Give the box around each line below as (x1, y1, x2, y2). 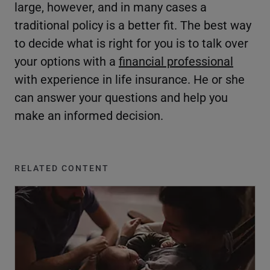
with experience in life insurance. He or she (14, 71, 245, 87)
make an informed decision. (14, 107, 166, 124)
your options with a (14, 53, 119, 69)
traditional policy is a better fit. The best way (14, 17, 251, 33)
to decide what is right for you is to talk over (14, 35, 248, 51)
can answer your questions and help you (14, 89, 228, 105)
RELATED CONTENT (14, 162, 109, 174)
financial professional (119, 53, 233, 69)
